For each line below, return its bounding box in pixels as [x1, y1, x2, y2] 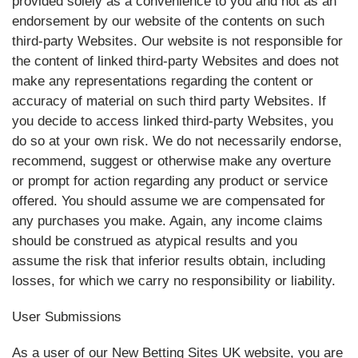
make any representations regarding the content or [12, 74, 313, 89]
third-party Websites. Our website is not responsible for [12, 34, 343, 49]
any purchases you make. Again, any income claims [12, 213, 323, 229]
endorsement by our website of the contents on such [12, 14, 324, 29]
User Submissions [12, 309, 121, 324]
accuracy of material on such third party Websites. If [12, 93, 326, 109]
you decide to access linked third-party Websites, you [12, 113, 333, 129]
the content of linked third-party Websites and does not [12, 54, 339, 69]
